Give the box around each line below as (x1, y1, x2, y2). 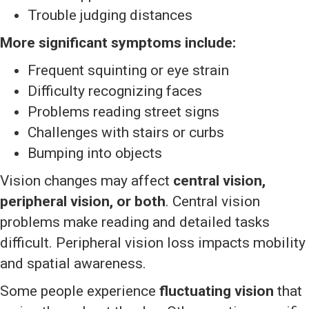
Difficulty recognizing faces (28, 83, 202, 100)
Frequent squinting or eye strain (28, 62, 229, 79)
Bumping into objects (28, 145, 162, 162)
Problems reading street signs (28, 103, 219, 121)
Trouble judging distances (28, 7, 192, 24)
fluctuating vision (159, 283, 274, 300)
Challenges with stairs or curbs (28, 124, 224, 141)
